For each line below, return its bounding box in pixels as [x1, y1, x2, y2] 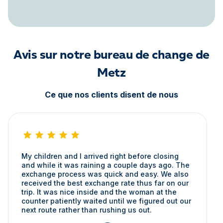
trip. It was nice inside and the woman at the [21, 188, 177, 196]
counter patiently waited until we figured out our [21, 197, 191, 205]
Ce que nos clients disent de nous [45, 90, 178, 100]
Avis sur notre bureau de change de [13, 50, 210, 62]
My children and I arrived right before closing [21, 152, 179, 160]
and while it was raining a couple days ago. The [21, 161, 190, 169]
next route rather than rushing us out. [21, 206, 152, 214]
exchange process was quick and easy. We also [21, 170, 189, 178]
